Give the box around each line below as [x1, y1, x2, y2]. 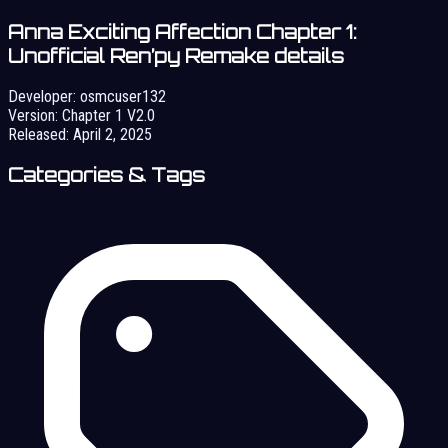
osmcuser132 [80, 87, 166, 106]
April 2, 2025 [73, 125, 152, 144]
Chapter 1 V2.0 [62, 106, 155, 125]
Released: [8, 125, 69, 144]
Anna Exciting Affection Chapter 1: [8, 20, 357, 45]
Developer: [8, 87, 76, 106]
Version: [8, 106, 58, 125]
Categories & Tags [8, 162, 205, 187]
